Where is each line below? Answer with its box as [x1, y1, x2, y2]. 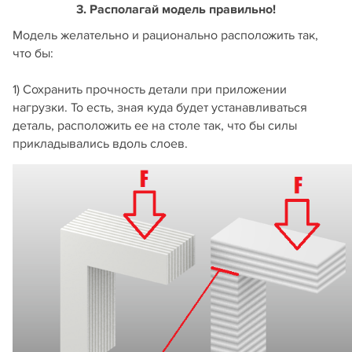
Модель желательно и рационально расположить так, [13, 27, 318, 44]
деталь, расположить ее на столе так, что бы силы [13, 118, 297, 134]
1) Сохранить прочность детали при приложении [13, 82, 287, 98]
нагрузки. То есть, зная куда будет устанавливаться [13, 100, 307, 116]
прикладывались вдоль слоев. [13, 136, 188, 152]
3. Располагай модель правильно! [76, 2, 276, 18]
